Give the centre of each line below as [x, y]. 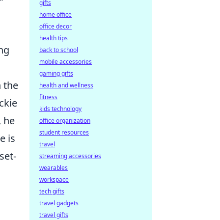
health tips [54, 38]
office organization [65, 121]
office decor [55, 26]
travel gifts [54, 215]
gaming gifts [56, 73]
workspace [54, 179]
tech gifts [52, 191]
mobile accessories [66, 62]
